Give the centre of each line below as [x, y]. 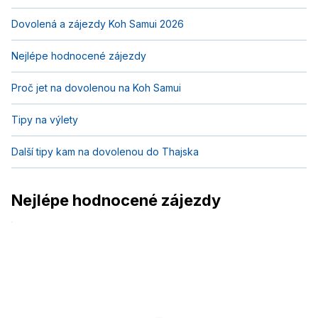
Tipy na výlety [45, 120]
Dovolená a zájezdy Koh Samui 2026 [98, 24]
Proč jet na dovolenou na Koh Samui [96, 88]
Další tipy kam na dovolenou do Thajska [105, 152]
